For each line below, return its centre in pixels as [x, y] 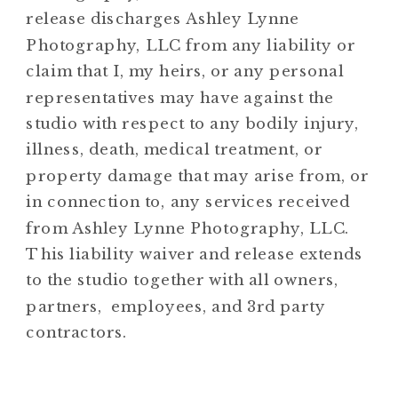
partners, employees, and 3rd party [176, 306]
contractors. [77, 332]
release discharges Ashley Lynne [163, 19]
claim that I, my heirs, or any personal [185, 71]
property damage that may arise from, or [197, 176]
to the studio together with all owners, [183, 280]
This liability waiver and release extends [195, 254]
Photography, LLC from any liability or [191, 45]
